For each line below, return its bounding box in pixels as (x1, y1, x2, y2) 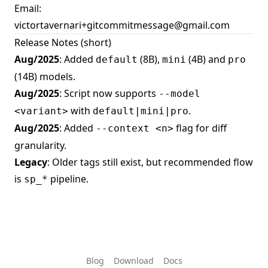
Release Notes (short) (14, 36, 111, 50)
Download (113, 255, 154, 267)
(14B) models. (14, 70, 75, 84)
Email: (14, 2, 41, 16)
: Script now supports (59, 87, 159, 100)
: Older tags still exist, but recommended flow (47, 156, 253, 169)
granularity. (14, 139, 66, 153)
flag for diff (173, 121, 227, 135)
